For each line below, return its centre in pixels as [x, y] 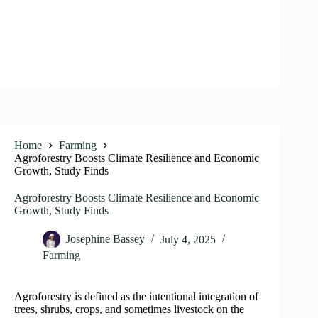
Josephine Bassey [105, 239]
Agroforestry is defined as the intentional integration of [136, 297]
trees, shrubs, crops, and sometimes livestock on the [129, 309]
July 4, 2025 [188, 239]
